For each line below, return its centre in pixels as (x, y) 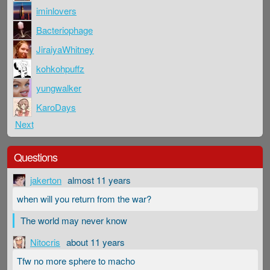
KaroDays (56, 107)
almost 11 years (99, 180)
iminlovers (56, 11)
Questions (35, 156)
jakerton (46, 180)
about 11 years (96, 242)
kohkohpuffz (60, 69)
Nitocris (45, 242)
